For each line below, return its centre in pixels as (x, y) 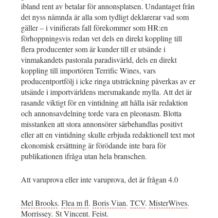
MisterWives (168, 203)
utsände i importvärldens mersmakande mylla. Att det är (106, 92)
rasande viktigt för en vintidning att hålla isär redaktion (104, 103)
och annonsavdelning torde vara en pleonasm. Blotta (101, 113)
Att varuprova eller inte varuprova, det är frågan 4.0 (100, 180)
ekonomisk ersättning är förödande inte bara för (93, 145)
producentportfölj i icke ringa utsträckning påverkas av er (108, 81)
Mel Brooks (39, 203)
